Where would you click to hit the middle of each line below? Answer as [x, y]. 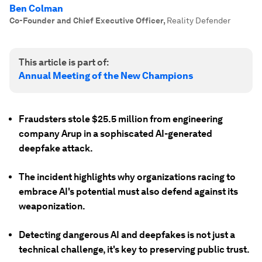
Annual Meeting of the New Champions [106, 76]
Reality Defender [199, 20]
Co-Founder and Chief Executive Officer [86, 20]
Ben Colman [36, 8]
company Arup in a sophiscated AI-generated [116, 134]
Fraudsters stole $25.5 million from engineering [121, 119]
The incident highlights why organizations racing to [127, 177]
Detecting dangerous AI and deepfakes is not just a [127, 235]
